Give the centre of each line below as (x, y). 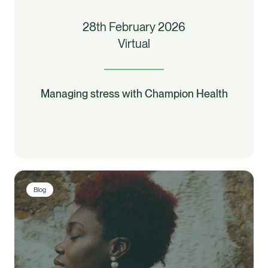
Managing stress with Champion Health (134, 93)
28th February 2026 (134, 27)
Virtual (134, 43)
